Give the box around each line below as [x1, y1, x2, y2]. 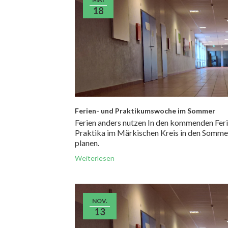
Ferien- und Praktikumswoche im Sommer [75, 106, 215, 115]
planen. [75, 137, 101, 148]
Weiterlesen [75, 153, 115, 162]
